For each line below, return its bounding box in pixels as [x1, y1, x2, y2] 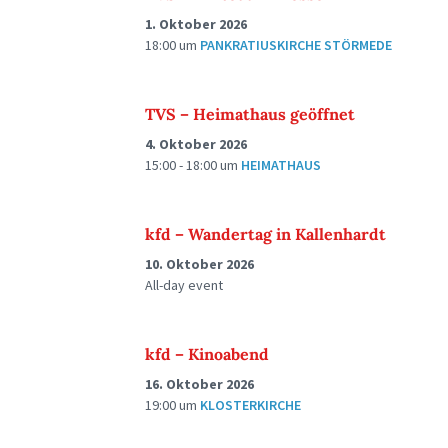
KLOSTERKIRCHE [200, 396, 301, 414]
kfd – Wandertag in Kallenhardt [145, 224, 386, 244]
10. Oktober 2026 [145, 255, 254, 273]
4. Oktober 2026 [145, 135, 247, 153]
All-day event [145, 276, 223, 294]
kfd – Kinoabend [145, 344, 269, 364]
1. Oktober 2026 [145, 15, 247, 33]
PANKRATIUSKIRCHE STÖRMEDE [200, 36, 392, 54]
